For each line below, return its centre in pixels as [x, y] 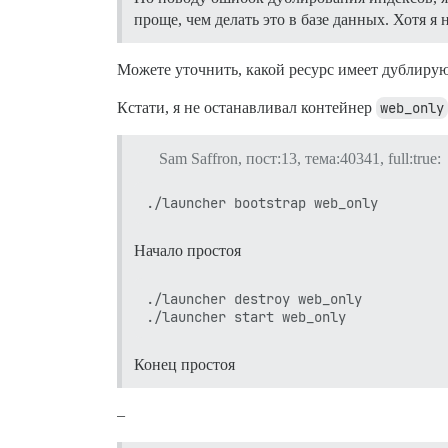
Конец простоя [184, 364]
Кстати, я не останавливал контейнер [246, 108]
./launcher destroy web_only [254, 298]
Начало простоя [187, 250]
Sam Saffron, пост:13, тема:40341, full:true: [299, 158]
